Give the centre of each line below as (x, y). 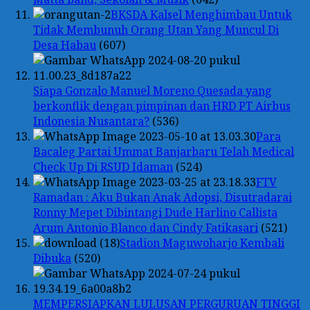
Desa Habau (65, 45)
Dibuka (52, 258)
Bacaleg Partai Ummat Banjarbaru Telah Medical (164, 151)
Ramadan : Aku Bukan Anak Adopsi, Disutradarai (163, 197)
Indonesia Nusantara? (91, 121)
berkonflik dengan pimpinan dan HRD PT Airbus (162, 106)
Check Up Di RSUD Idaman (103, 166)
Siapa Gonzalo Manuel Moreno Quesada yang (153, 90)
